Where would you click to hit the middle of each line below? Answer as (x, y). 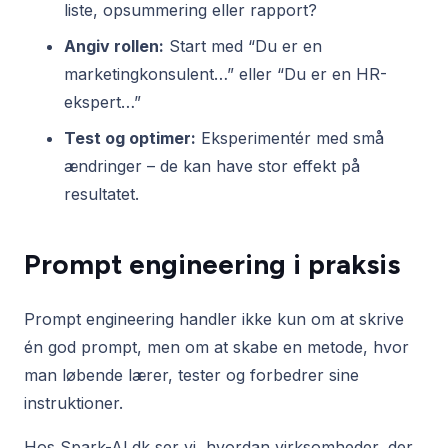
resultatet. (101, 194)
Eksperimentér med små (290, 138)
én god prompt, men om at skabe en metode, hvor (216, 347)
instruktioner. (73, 403)
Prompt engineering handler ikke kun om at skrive (214, 319)
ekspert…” (102, 102)
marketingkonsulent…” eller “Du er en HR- (225, 74)
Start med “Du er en (243, 46)
